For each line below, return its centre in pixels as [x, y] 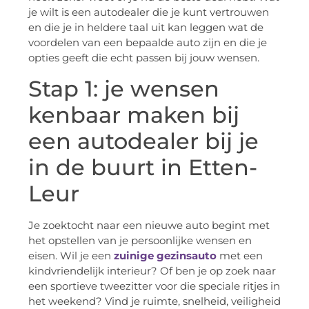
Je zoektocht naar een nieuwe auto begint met [149, 225]
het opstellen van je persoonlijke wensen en [140, 240]
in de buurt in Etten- [143, 167]
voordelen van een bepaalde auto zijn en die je [148, 43]
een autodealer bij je [143, 141]
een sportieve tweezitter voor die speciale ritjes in [154, 286]
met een [240, 255]
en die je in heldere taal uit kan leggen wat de [146, 28]
